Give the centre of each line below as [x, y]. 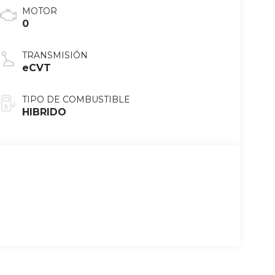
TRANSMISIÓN [55, 56]
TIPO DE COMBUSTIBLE [76, 100]
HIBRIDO [44, 112]
